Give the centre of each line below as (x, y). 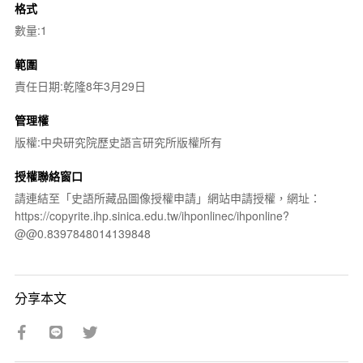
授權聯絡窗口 (48, 175)
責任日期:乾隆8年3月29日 (80, 85)
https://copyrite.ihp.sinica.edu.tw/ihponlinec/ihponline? (152, 215)
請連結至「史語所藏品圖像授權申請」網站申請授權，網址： (167, 197)
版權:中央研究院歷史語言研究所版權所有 (118, 141)
